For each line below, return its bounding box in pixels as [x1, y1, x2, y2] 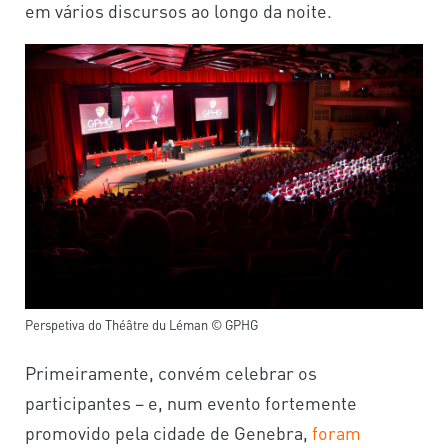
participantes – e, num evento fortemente [25, 390, 357, 414]
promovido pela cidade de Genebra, [25, 420, 312, 444]
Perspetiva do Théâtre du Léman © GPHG [25, 315, 258, 333]
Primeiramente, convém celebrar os [25, 360, 317, 384]
